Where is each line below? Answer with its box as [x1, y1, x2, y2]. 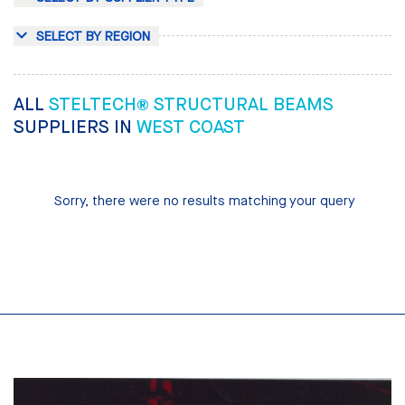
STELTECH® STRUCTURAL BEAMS [49, 92, 334, 118]
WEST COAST [137, 115, 245, 140]
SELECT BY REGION [36, 27, 150, 46]
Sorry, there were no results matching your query [54, 191, 355, 210]
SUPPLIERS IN [14, 115, 137, 140]
